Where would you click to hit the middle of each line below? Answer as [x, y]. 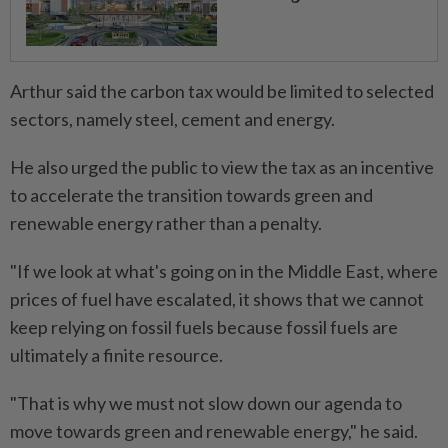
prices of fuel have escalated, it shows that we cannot [217, 298]
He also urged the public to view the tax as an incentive [222, 166]
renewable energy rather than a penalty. [166, 222]
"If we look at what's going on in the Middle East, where [224, 270]
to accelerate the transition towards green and [191, 194]
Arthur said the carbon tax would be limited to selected [222, 90]
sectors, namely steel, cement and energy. [172, 118]
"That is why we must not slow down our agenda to [206, 402]
